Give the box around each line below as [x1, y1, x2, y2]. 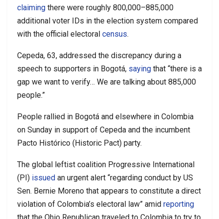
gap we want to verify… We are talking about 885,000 [17, 77, 196, 87]
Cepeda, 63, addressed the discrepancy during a [17, 50, 181, 60]
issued [32, 173, 55, 182]
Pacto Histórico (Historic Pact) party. [17, 138, 142, 148]
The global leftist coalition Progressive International [17, 159, 195, 169]
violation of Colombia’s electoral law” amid [17, 199, 163, 209]
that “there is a [151, 64, 202, 73]
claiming [17, 2, 45, 12]
